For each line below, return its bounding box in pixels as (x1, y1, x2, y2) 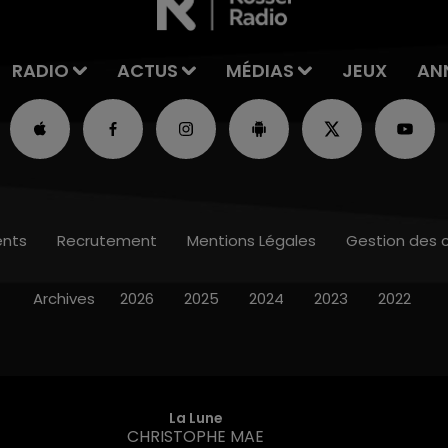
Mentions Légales (187, 230, 316, 252)
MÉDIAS (225, 58, 294, 84)
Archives (32, 288, 95, 310)
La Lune (168, 407, 223, 428)
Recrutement (57, 230, 157, 252)
